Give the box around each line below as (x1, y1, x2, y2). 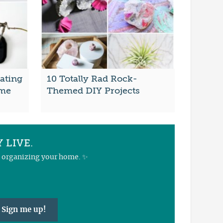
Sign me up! (1, 206, 46, 214)
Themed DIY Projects (46, 86, 140, 96)
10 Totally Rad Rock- (46, 74, 137, 84)
